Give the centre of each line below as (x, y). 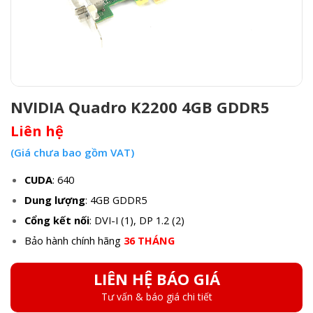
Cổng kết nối (57, 220)
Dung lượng (54, 199)
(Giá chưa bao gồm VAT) (72, 152)
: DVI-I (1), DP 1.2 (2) (137, 220)
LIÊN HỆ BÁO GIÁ (156, 278)
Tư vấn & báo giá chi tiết (156, 296)
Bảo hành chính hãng (74, 240)
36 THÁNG (149, 240)
